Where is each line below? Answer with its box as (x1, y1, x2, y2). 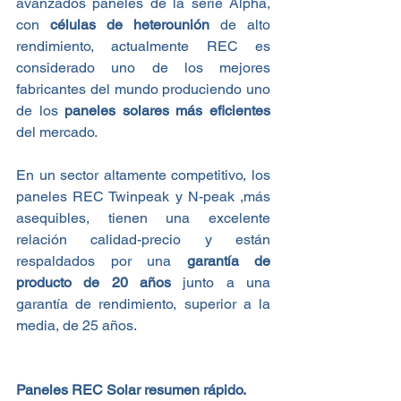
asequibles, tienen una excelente (16, 209, 270, 227)
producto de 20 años (16, 274, 171, 292)
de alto (209, 16, 270, 34)
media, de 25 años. (16, 317, 137, 335)
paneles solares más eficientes (64, 102, 271, 120)
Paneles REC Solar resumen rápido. (16, 381, 246, 399)
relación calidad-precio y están (16, 231, 270, 249)
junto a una (171, 274, 270, 292)
